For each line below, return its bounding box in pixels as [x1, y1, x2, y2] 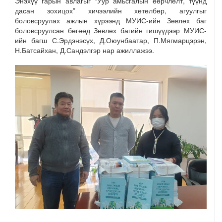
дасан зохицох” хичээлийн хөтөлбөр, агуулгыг [15, 5, 207, 15]
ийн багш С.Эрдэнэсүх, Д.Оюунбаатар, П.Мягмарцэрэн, [15, 35, 207, 45]
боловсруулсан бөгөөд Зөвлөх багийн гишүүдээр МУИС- [15, 25, 207, 35]
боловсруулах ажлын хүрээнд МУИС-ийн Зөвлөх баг [15, 15, 207, 25]
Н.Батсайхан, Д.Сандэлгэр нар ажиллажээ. [15, 45, 154, 55]
